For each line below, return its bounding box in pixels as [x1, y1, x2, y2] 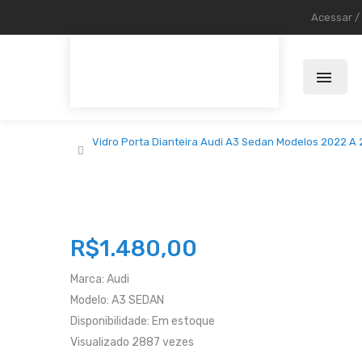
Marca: [70, 272, 107, 286]
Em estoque [152, 314, 215, 328]
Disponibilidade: [70, 314, 149, 328]
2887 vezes [132, 335, 194, 349]
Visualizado [70, 335, 129, 349]
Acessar [311, 11, 352, 23]
